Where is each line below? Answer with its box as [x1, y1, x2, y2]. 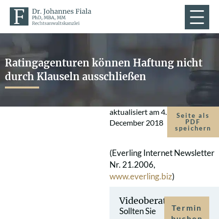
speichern [175, 124, 211, 132]
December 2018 [109, 118, 163, 127]
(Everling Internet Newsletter [109, 148, 215, 158]
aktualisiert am [109, 107, 161, 116]
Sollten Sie [119, 206, 156, 216]
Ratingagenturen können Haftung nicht [5, 57, 202, 69]
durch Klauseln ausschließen [5, 70, 146, 83]
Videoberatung [119, 195, 183, 206]
